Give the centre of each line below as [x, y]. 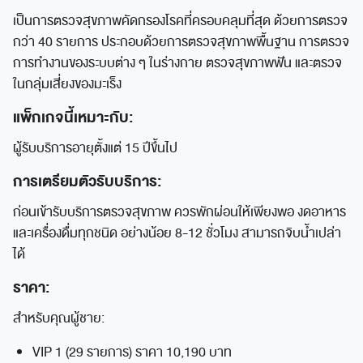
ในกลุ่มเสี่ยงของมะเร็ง [67, 84]
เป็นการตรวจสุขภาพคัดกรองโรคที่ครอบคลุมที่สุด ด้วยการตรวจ [180, 21]
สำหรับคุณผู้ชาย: [59, 318]
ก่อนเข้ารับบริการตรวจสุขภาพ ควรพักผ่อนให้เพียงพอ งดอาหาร [179, 212]
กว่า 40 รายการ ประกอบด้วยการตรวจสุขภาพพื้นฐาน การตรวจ [181, 42]
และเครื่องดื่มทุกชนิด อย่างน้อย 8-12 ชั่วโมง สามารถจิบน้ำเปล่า [177, 233]
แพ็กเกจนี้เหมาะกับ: [73, 117]
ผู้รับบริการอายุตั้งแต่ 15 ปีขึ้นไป [95, 148]
